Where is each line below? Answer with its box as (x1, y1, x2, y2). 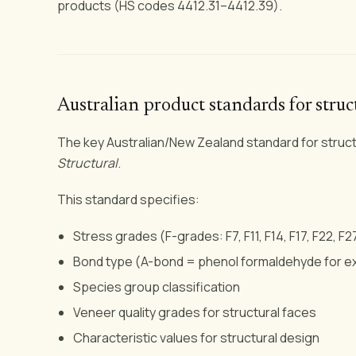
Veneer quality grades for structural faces (73, 303, 316, 321)
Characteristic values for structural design (73, 328, 319, 346)
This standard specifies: (57, 190, 199, 208)
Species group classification (73, 277, 240, 296)
